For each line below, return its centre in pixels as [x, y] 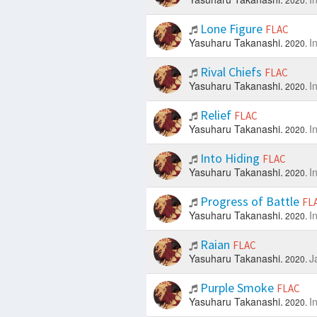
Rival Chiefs [231, 72]
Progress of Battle [249, 202]
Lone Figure [231, 29]
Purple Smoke [237, 288]
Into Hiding [230, 158]
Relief [215, 115]
